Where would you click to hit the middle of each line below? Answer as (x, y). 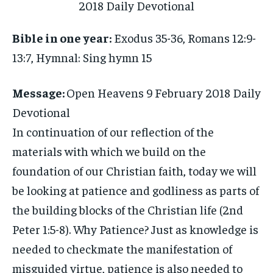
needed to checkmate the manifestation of (122, 248)
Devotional (41, 112)
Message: (39, 92)
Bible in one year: (62, 37)
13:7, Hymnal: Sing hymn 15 (82, 57)
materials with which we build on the (109, 151)
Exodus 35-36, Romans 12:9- (184, 37)
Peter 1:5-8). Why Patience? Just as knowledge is (135, 229)
